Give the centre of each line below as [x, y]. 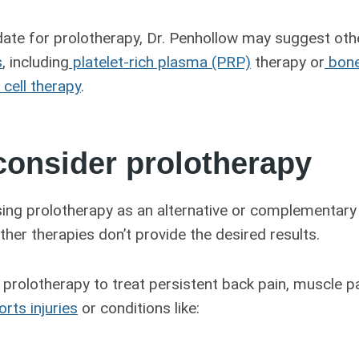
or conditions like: [139, 308]
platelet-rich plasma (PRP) [160, 62]
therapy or [288, 62]
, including [36, 62]
